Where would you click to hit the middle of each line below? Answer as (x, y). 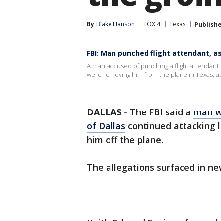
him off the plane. (125, 140)
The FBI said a (162, 112)
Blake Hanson (115, 24)
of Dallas (106, 126)
